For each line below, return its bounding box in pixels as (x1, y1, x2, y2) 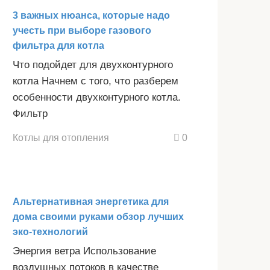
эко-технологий (13, 227, 88, 237)
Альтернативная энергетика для (13, 196, 169, 207)
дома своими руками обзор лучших (13, 212, 184, 222)
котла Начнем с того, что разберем (13, 75, 178, 87)
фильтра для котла (13, 40, 104, 51)
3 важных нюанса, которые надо (13, 10, 170, 20)
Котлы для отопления (13, 132, 109, 143)
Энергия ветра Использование (13, 245, 156, 257)
